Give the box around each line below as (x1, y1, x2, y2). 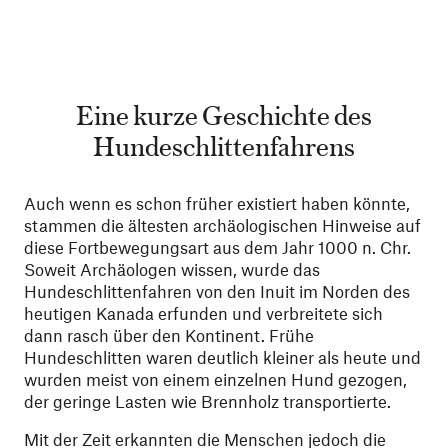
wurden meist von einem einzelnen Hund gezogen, (24, 369, 407, 389)
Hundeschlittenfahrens (93, 125, 355, 164)
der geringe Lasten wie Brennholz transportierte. (24, 391, 391, 411)
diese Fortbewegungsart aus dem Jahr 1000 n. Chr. (24, 237, 411, 257)
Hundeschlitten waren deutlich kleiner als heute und (24, 347, 421, 367)
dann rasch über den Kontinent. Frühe (24, 325, 314, 345)
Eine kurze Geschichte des (76, 94, 372, 133)
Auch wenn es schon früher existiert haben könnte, (24, 193, 410, 213)
